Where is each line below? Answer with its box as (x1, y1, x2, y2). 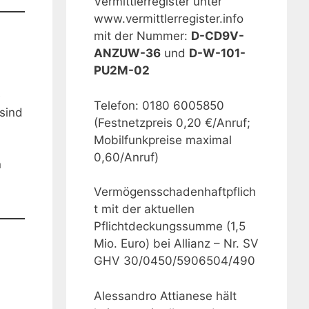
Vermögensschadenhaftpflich (94, 185, 256, 199)
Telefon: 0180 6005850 (94, 98, 224, 112)
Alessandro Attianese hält (94, 288, 237, 303)
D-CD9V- (191, 29, 244, 43)
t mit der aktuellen (94, 202, 195, 217)
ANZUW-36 (94, 46, 161, 61)
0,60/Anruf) (94, 150, 159, 164)
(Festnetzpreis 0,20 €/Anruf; (94, 115, 250, 130)
